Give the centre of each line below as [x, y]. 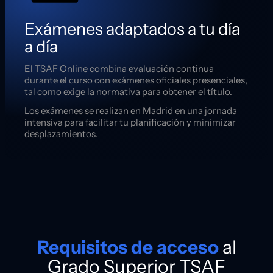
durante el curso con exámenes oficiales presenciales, [136, 80]
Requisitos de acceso [128, 247]
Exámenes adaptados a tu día [132, 29]
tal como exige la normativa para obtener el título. [128, 92]
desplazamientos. [61, 134]
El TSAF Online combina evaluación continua [119, 69]
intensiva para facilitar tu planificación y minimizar [130, 122]
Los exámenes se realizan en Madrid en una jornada [131, 111]
